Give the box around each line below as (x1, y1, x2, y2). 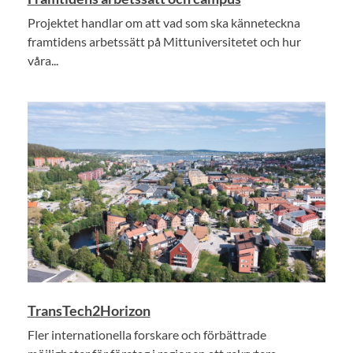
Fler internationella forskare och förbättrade (27, 326, 266, 342)
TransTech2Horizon (27, 301, 150, 319)
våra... (27, 53, 58, 69)
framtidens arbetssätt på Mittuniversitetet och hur (27, 34, 301, 50)
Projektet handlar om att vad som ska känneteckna (27, 15, 300, 31)
